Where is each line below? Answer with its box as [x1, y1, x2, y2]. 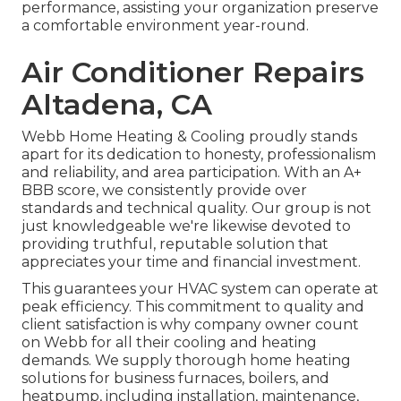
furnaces [178, 370, 242, 388]
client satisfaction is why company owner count [21, 316, 359, 334]
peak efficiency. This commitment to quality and [21, 298, 364, 316]
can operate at [271, 280, 379, 298]
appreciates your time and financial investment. [21, 253, 361, 271]
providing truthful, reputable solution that [21, 235, 328, 253]
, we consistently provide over [96, 182, 307, 200]
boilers [248, 370, 295, 388]
